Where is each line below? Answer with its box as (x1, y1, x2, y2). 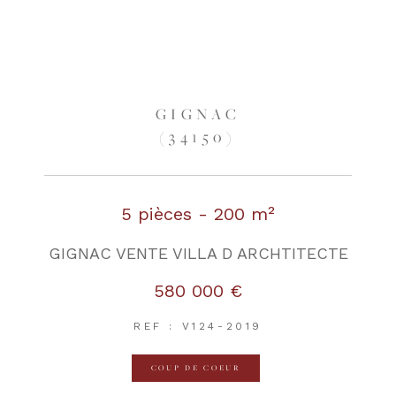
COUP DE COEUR (150, 362, 241, 373)
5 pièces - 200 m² (121, 202, 275, 225)
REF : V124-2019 (133, 319, 263, 332)
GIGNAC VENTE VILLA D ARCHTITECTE (48, 243, 348, 263)
